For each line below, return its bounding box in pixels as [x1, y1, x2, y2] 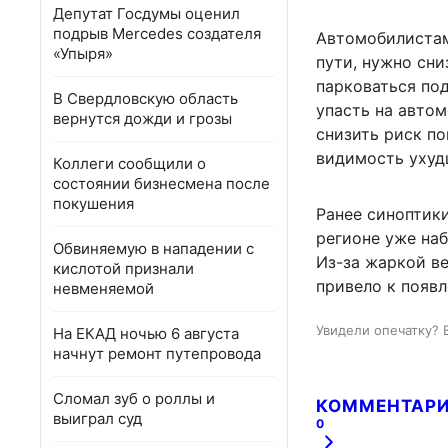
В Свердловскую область [53, 89, 238, 108]
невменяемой [53, 279, 154, 298]
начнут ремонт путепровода [53, 344, 261, 363]
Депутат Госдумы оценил [53, 4, 240, 23]
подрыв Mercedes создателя [53, 24, 261, 43]
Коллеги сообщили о [53, 154, 206, 173]
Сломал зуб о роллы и [53, 389, 215, 408]
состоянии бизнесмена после [53, 174, 270, 193]
